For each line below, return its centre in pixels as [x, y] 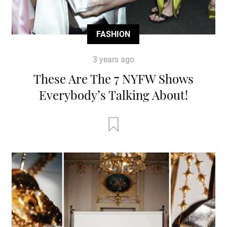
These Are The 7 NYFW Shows [113, 79]
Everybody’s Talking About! [113, 95]
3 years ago [113, 60]
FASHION [113, 34]
